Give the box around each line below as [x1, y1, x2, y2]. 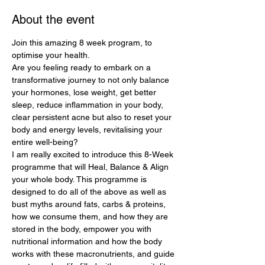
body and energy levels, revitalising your [12, 124, 164, 134]
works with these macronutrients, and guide [12, 248, 177, 258]
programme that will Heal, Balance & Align [12, 161, 171, 172]
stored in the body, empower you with [12, 224, 154, 234]
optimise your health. [12, 50, 90, 60]
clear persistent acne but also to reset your [12, 112, 174, 122]
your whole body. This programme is [12, 174, 149, 184]
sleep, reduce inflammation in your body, [12, 99, 166, 109]
